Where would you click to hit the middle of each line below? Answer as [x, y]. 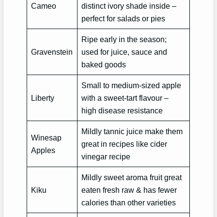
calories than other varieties [129, 203]
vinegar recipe [106, 157]
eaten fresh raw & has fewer [129, 190]
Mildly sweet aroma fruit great [132, 178]
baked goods [104, 65]
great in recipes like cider [124, 144]
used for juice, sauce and [124, 52]
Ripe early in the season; [124, 39]
